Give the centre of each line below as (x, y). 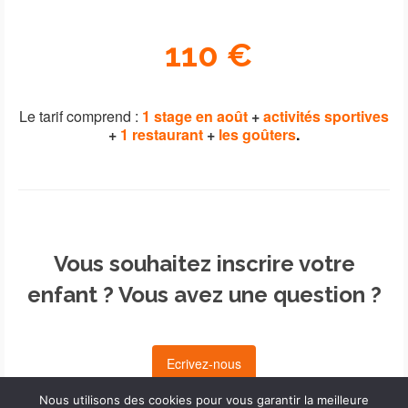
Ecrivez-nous (204, 364)
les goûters (257, 135)
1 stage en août (195, 117)
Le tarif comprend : (81, 117)
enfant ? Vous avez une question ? (204, 295)
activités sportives (326, 117)
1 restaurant (163, 135)
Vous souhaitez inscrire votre (204, 264)
